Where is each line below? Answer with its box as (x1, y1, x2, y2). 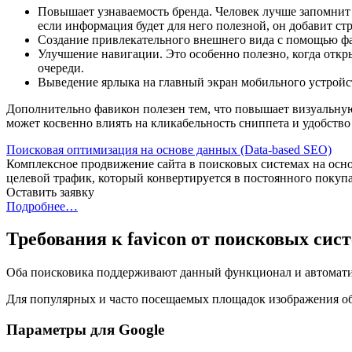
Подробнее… (6, 199, 78, 213)
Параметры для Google (6, 321, 168, 339)
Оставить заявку (6, 185, 94, 199)
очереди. (38, 60, 84, 75)
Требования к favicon (6, 229, 186, 250)
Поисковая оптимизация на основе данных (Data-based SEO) (6, 142, 332, 156)
